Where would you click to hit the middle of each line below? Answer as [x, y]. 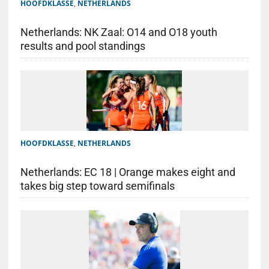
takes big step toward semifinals [97, 186]
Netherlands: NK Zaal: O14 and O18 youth [119, 32]
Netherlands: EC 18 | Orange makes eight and [128, 172]
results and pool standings [83, 46]
